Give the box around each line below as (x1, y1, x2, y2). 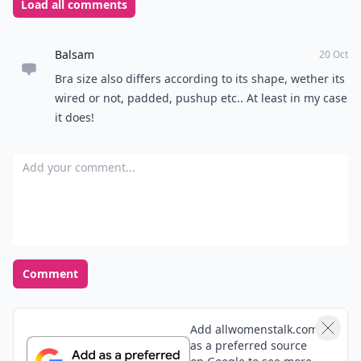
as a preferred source (189, 338, 307, 353)
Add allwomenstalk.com (189, 322, 318, 337)
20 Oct (319, 48, 348, 61)
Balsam (55, 47, 94, 62)
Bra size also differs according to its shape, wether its (55, 71, 345, 86)
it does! (55, 110, 94, 125)
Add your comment (12, 153, 130, 171)
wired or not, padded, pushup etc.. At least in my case (55, 90, 347, 106)
